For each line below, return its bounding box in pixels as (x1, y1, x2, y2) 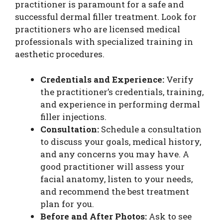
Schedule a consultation (99, 123, 202, 135)
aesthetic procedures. (15, 48, 105, 60)
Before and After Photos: (40, 210, 147, 222)
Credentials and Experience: (40, 73, 164, 85)
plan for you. (40, 198, 94, 210)
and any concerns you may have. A (40, 148, 189, 160)
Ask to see (147, 210, 192, 222)
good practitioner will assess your (40, 160, 185, 172)
